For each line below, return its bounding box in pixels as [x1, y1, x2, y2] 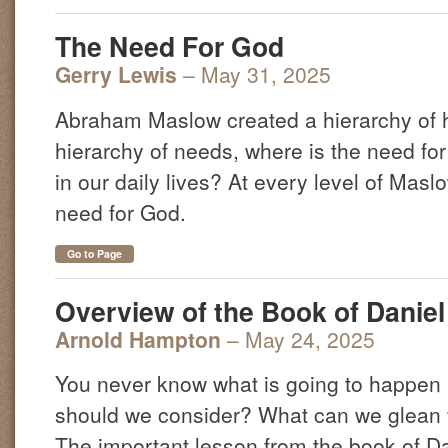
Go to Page [67, 245, 122, 261]
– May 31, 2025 [183, 59, 331, 90]
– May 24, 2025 [227, 323, 375, 354]
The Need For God [55, 27, 284, 66]
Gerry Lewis [55, 59, 177, 90]
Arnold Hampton [55, 323, 221, 354]
